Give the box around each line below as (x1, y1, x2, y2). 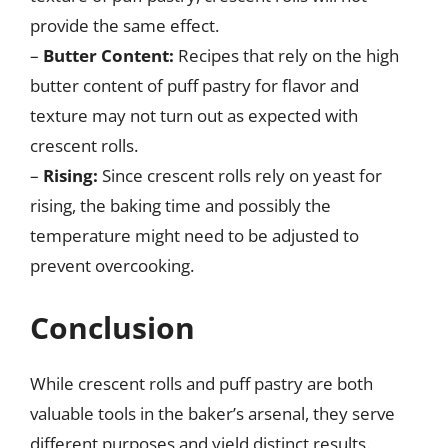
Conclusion (30, 306, 195, 348)
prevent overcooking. (30, 254, 194, 277)
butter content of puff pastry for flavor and (30, 74, 359, 97)
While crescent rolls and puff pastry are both (30, 371, 373, 395)
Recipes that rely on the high (174, 44, 399, 67)
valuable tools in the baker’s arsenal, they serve (30, 401, 395, 425)
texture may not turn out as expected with (30, 104, 358, 127)
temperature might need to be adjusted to (30, 224, 359, 247)
